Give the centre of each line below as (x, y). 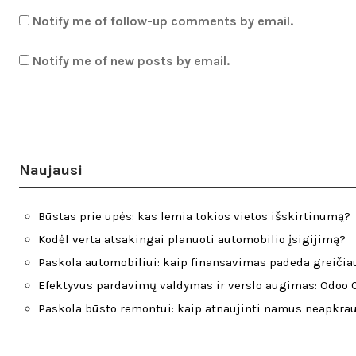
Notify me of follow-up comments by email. (163, 21)
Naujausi (51, 170)
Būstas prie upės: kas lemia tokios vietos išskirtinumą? (194, 217)
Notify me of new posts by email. (131, 61)
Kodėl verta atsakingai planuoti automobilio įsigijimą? (192, 240)
